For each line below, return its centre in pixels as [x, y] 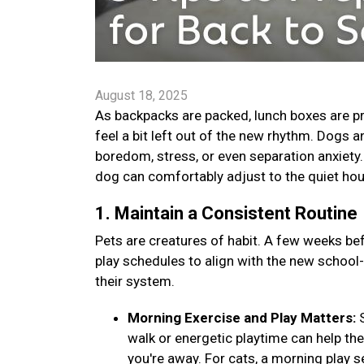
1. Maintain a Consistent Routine [228, 213]
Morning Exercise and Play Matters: [243, 318]
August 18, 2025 [141, 95]
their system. [136, 281]
